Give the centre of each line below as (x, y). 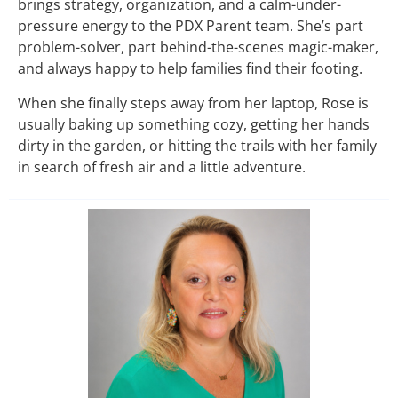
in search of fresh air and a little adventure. (162, 167)
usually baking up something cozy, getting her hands (194, 124)
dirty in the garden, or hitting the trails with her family (197, 145)
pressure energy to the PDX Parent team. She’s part (191, 26)
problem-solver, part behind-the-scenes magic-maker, (198, 48)
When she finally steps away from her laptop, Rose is (193, 103)
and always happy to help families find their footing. (190, 69)
